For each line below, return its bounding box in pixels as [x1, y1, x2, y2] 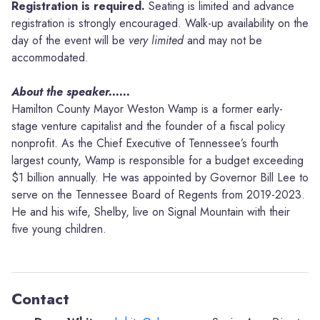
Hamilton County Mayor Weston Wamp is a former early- [11, 101, 283, 117]
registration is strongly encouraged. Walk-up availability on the [11, 15, 309, 31]
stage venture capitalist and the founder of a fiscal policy [11, 118, 285, 134]
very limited [129, 32, 184, 49]
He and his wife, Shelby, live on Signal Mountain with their [11, 204, 290, 220]
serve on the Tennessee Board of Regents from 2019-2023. [11, 186, 305, 203]
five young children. [11, 221, 106, 237]
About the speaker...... [11, 84, 130, 100]
